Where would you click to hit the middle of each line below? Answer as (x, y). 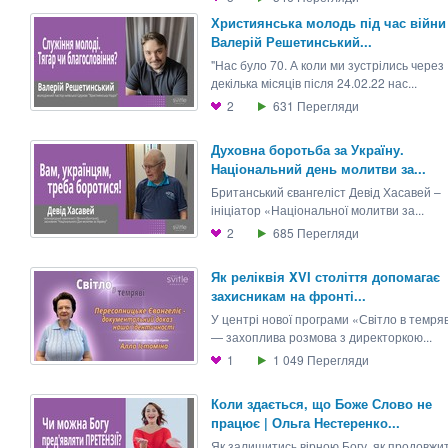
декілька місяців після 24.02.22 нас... (314, 83)
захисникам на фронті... (288, 296)
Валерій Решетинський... (291, 42)
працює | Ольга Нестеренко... (305, 423)
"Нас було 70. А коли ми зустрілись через (327, 65)
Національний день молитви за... (318, 169)
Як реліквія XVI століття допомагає (325, 277)
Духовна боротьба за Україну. (307, 150)
